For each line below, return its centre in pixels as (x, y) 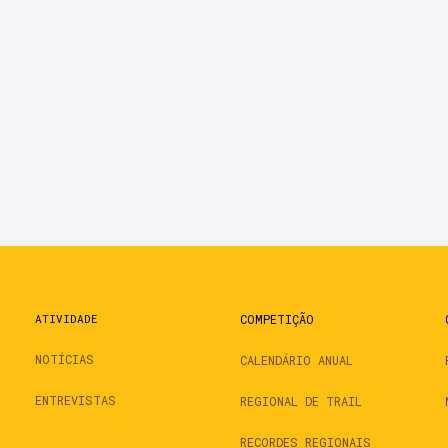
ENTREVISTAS (75, 399)
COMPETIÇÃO (277, 318)
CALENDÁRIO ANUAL (296, 359)
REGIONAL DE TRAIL (301, 400)
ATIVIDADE (66, 318)
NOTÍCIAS (64, 358)
